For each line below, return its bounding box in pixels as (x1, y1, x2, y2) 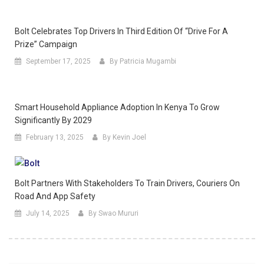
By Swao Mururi (88, 209, 138, 218)
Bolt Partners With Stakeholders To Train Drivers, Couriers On (15, 179, 240, 189)
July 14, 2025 (26, 209, 70, 218)
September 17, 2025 (26, 57, 91, 65)
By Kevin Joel (103, 133, 146, 141)
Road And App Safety (15, 192, 95, 202)
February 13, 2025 (26, 133, 84, 141)
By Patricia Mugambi (110, 57, 176, 65)
